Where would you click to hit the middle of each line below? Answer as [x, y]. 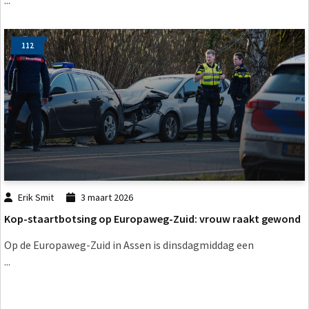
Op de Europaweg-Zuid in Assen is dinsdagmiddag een [129, 245]
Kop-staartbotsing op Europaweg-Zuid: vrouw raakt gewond [152, 218]
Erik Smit [36, 198]
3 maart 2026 [107, 198]
